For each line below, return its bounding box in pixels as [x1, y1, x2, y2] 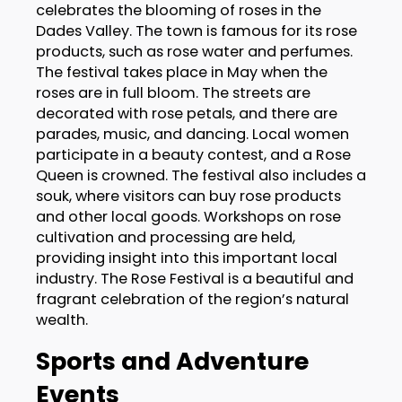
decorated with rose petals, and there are [35, 103, 337, 125]
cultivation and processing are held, [35, 227, 295, 249]
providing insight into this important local [35, 248, 337, 269]
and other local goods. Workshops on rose [35, 206, 341, 228]
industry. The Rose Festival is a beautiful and [35, 268, 354, 290]
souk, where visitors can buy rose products [35, 186, 341, 207]
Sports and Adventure [35, 345, 309, 379]
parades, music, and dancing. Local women [35, 124, 349, 145]
